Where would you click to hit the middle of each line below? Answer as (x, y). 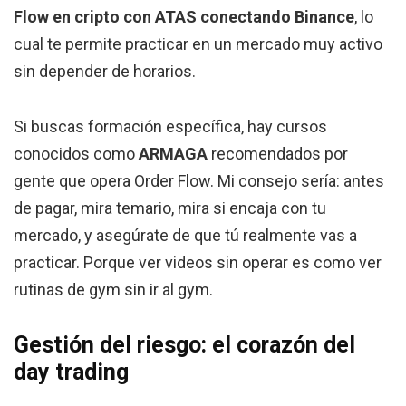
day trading (71, 372)
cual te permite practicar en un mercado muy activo (198, 44)
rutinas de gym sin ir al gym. (113, 290)
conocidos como (76, 154)
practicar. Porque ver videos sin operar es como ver (198, 263)
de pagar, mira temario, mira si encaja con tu (170, 208)
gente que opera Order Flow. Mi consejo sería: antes (199, 181)
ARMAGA (173, 154)
